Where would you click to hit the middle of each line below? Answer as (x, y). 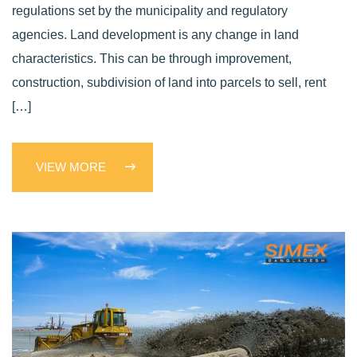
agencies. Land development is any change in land (155, 34)
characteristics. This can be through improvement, (152, 58)
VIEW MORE (73, 167)
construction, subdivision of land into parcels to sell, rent (169, 82)
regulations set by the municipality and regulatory (150, 10)
